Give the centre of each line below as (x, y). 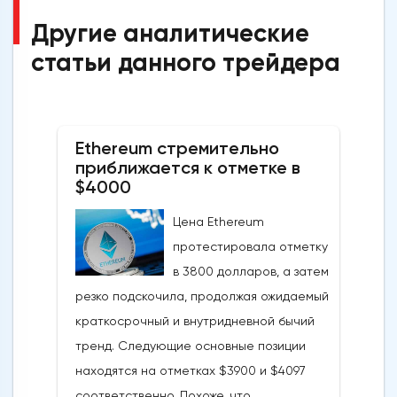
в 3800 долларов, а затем (251, 271)
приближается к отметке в (188, 167)
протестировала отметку (250, 246)
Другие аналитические (170, 33)
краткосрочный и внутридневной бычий (195, 320)
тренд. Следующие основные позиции (191, 345)
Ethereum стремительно (177, 148)
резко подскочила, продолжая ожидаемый (202, 296)
